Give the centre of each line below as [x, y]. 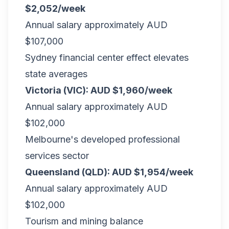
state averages [56, 74]
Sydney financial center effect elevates [107, 58]
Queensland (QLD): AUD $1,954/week [109, 172]
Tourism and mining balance [84, 221]
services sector [57, 156]
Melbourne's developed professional [102, 139]
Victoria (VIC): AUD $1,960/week [99, 90]
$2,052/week [55, 8]
